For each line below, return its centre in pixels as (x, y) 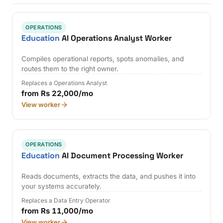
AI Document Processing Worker (122, 155)
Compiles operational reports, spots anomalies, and (103, 59)
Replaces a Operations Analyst (64, 83)
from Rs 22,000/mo (57, 94)
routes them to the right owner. (70, 69)
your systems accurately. (62, 186)
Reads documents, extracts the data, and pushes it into (109, 176)
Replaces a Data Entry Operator (66, 201)
